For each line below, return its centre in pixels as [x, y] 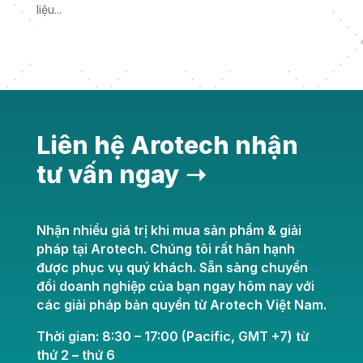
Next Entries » [290, 57]
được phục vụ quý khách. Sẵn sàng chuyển [172, 268]
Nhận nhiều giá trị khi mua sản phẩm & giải [169, 231]
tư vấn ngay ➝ [121, 175]
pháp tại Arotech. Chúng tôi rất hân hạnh [165, 249]
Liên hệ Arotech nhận [167, 145]
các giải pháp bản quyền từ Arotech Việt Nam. [181, 305]
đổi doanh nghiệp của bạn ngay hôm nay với [175, 286]
